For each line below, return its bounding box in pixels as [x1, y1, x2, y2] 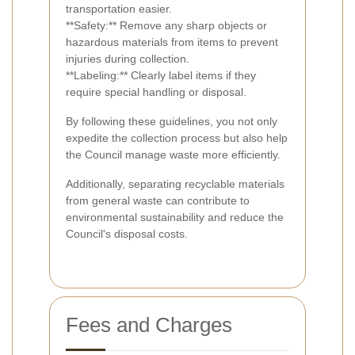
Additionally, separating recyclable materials [66, 177, 284, 191]
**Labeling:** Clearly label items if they [66, 69, 256, 82]
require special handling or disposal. [66, 86, 246, 99]
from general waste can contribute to [66, 194, 250, 208]
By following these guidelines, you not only [66, 115, 277, 128]
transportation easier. [66, 2, 172, 16]
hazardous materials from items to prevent [66, 36, 278, 49]
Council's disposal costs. [66, 227, 188, 241]
